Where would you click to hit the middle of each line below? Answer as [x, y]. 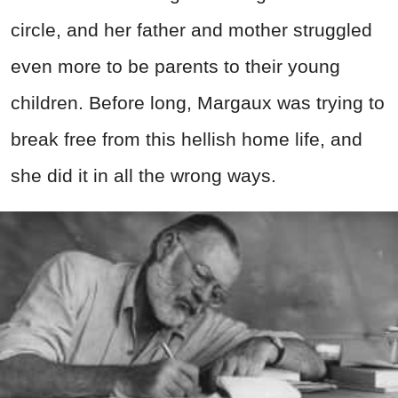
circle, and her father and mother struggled [191, 30]
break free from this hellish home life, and [187, 139]
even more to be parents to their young [175, 67]
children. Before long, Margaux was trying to [198, 103]
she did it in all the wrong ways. [143, 176]
